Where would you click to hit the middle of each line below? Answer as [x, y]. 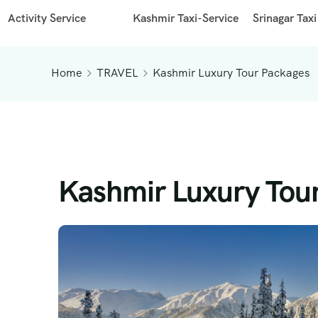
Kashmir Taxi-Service [186, 18]
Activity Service [47, 18]
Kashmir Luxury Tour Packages [231, 72]
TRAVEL [117, 72]
